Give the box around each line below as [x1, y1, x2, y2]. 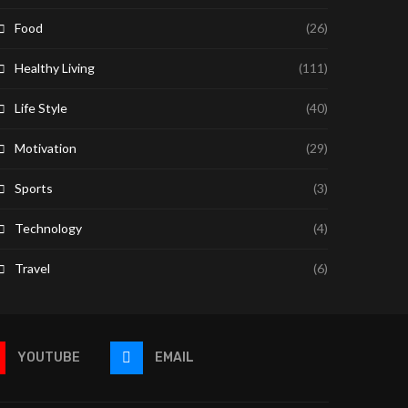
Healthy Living [15, 60, 96, 76]
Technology [15, 220, 83, 237]
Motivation [15, 140, 77, 157]
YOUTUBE [17, 350, 80, 366]
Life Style [15, 100, 68, 117]
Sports [15, 180, 54, 197]
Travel [15, 260, 51, 277]
